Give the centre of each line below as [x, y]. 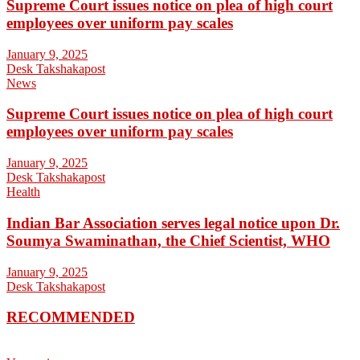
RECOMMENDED [71, 317]
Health [23, 192]
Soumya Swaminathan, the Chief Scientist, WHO [168, 240]
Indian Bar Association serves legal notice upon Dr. [173, 223]
